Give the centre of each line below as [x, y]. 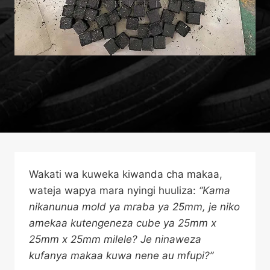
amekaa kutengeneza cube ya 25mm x [123, 223]
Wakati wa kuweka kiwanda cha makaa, [126, 174]
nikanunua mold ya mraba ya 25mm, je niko [134, 207]
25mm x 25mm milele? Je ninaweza [115, 239]
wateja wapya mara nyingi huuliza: [114, 190]
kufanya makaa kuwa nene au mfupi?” [121, 256]
